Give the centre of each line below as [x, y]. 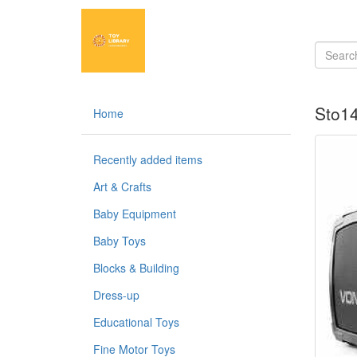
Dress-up [116, 295]
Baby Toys [120, 241]
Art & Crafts [122, 186]
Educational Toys [136, 322]
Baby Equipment [135, 214]
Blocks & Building [136, 268]
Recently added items [148, 159]
